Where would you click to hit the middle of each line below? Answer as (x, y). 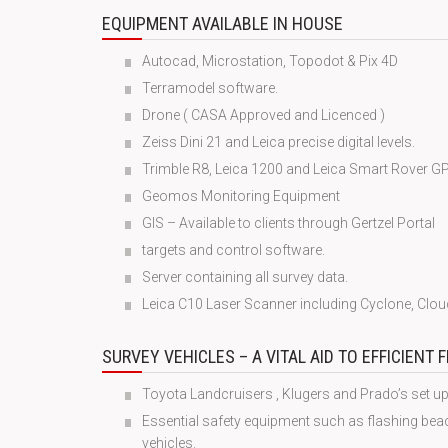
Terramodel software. (210, 88)
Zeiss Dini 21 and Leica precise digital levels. (278, 142)
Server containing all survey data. (245, 277)
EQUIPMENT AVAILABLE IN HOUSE (222, 23)
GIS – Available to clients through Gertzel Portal (288, 223)
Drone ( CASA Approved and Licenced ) (263, 115)
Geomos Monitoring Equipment (241, 196)
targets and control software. (233, 250)
